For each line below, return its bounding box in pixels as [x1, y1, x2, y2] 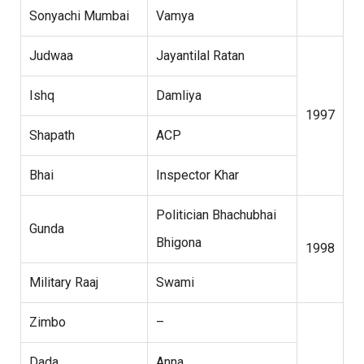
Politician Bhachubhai [156, 207, 276, 223]
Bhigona [156, 235, 201, 251]
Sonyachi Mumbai [29, 8, 129, 24]
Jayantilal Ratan [156, 48, 245, 64]
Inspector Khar [156, 167, 239, 184]
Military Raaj [29, 275, 98, 291]
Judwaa [29, 48, 73, 64]
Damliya [156, 88, 201, 104]
